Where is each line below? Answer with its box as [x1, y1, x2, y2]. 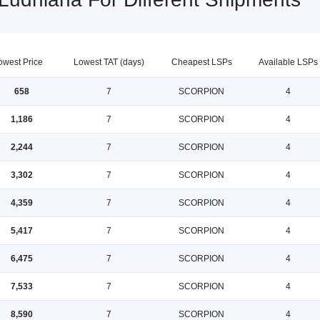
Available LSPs [258, 57, 318, 67]
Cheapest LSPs [171, 57, 232, 67]
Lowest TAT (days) [73, 57, 144, 67]
